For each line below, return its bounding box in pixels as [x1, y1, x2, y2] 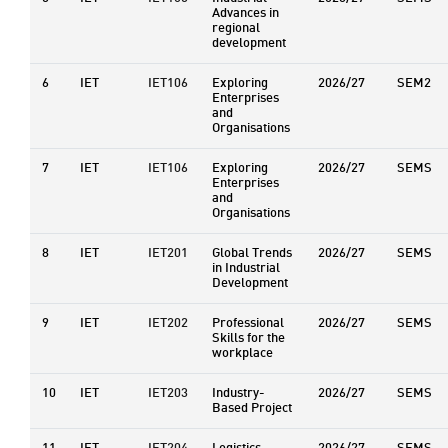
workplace [212, 343, 273, 364]
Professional [212, 313, 284, 334]
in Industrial [212, 258, 280, 279]
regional [212, 18, 260, 39]
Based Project [212, 398, 292, 419]
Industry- [212, 383, 265, 404]
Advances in [212, 3, 279, 24]
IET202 [148, 313, 188, 334]
